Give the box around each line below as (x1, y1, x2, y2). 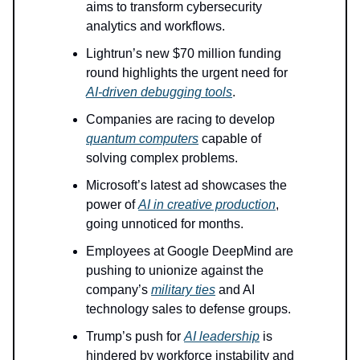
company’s (86, 282, 151, 297)
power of (86, 197, 138, 211)
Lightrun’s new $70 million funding (86, 46, 281, 60)
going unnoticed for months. (86, 216, 243, 231)
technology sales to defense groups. (86, 301, 291, 316)
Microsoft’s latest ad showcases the (86, 178, 287, 192)
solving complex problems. (86, 150, 238, 165)
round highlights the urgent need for (86, 65, 288, 80)
